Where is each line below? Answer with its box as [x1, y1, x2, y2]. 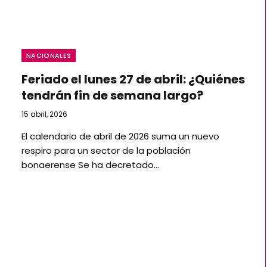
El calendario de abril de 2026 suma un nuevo [21, 129, 219, 142]
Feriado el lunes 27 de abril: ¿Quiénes [21, 70, 245, 88]
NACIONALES [26, 50, 72, 60]
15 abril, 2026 [21, 108, 67, 119]
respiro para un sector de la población [21, 144, 191, 157]
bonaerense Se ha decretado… [21, 158, 159, 171]
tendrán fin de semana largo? [21, 86, 203, 104]
